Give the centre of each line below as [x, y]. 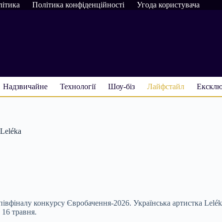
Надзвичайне [25, 86]
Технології [78, 86]
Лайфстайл [166, 86]
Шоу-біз [121, 86]
